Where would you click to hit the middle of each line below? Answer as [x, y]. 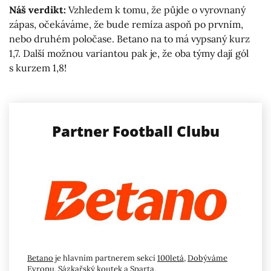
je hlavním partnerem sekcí [105, 258]
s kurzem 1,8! [38, 68]
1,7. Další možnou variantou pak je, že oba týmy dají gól [129, 54]
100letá [171, 258]
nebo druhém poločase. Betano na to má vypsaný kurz [129, 39]
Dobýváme [207, 258]
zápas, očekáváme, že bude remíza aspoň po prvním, [126, 24]
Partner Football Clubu [135, 131]
